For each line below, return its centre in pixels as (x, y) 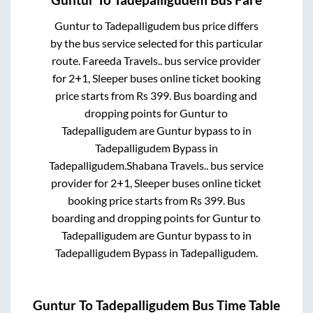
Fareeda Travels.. (123, 60)
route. (67, 60)
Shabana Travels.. (168, 165)
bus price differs (219, 25)
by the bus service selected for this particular (156, 43)
